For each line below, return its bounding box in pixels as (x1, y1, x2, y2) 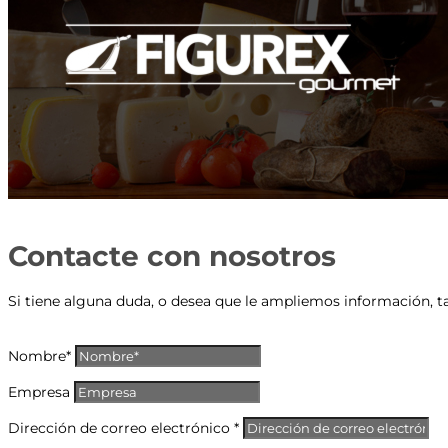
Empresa (8, 382, 70, 401)
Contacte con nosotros (8, 239, 336, 274)
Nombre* (8, 346, 71, 365)
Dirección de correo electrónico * (8, 418, 239, 437)
